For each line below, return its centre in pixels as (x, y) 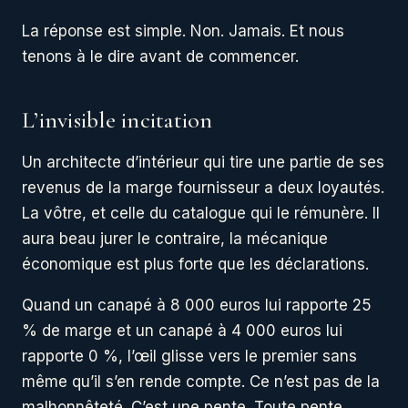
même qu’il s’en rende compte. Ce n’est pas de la (201, 382)
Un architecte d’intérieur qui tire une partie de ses (203, 163)
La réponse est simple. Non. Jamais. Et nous (183, 31)
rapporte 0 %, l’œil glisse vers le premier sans (189, 357)
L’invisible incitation (117, 120)
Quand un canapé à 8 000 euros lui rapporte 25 (197, 306)
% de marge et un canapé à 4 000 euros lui (182, 331)
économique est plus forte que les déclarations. (195, 265)
